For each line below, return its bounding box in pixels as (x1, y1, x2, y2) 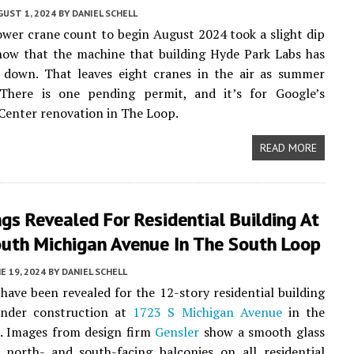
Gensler (155, 323, 200, 341)
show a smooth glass (199, 323, 325, 341)
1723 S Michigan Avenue (133, 303, 282, 321)
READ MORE (259, 141, 317, 155)
